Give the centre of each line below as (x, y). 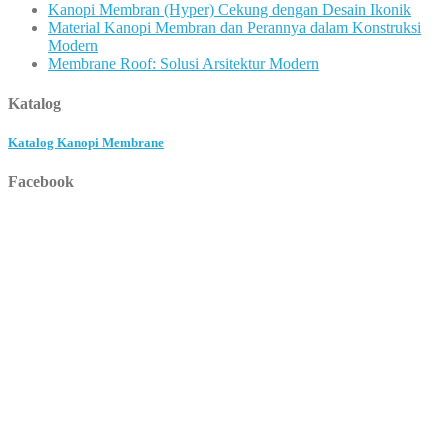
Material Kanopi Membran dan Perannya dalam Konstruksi (234, 28)
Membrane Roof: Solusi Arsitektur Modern (183, 64)
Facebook (41, 181)
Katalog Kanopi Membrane (86, 142)
